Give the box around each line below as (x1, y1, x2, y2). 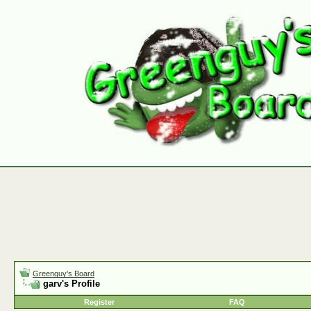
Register (84, 298, 115, 306)
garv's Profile (43, 278, 100, 289)
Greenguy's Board (33, 269, 94, 278)
